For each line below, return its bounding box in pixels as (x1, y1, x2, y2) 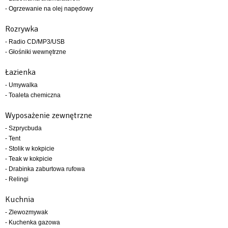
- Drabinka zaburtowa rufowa (5, 165, 85, 173)
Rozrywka (5, 23, 38, 34)
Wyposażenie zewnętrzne (5, 110, 92, 121)
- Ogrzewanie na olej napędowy (5, 5, 93, 12)
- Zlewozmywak (5, 208, 48, 216)
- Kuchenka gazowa (5, 218, 60, 226)
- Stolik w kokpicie (5, 145, 54, 152)
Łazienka (5, 67, 36, 77)
